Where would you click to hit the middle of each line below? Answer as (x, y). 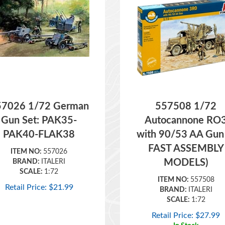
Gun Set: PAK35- (39, 106)
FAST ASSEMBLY (186, 134)
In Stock (186, 211)
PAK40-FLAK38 (39, 120)
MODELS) (186, 148)
